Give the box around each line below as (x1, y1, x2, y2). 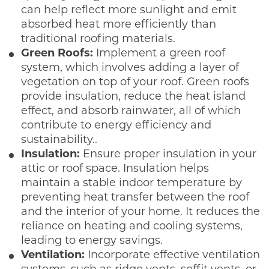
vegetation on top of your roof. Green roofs (21, 76, 249, 88)
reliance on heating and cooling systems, (21, 220, 243, 232)
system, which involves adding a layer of (21, 62, 239, 74)
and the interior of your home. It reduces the (21, 206, 260, 218)
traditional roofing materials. (21, 33, 175, 45)
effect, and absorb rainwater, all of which (21, 105, 241, 117)
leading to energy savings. (21, 235, 163, 247)
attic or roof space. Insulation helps (21, 163, 209, 175)
